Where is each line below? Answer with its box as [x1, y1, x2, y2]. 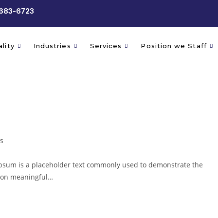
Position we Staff [141, 41, 207, 50]
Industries [33, 41, 71, 50]
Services [90, 41, 122, 50]
